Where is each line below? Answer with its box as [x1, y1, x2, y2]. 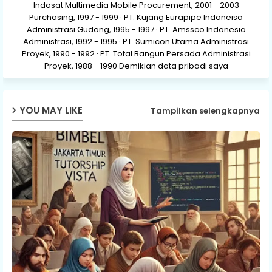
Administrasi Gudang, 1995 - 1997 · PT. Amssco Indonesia [26, 23, 246, 35]
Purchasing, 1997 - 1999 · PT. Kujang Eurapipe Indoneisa [29, 11, 243, 23]
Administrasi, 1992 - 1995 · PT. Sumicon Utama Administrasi [23, 35, 249, 47]
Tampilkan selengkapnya [151, 105, 260, 117]
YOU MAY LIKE [19, 104, 83, 117]
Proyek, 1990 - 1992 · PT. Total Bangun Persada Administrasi [21, 47, 251, 59]
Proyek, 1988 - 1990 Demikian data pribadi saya [44, 59, 228, 72]
